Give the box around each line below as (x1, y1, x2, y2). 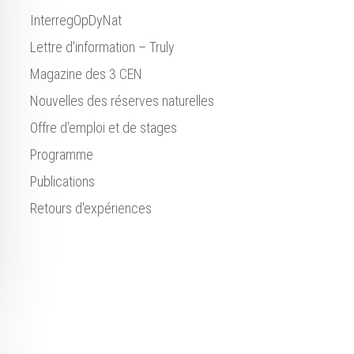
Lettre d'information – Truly (29, 39, 175, 55)
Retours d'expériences (29, 200, 152, 217)
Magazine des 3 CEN (29, 66, 142, 82)
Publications (29, 173, 95, 190)
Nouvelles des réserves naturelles (29, 92, 214, 109)
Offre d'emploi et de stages (29, 119, 177, 136)
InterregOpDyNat (29, 12, 122, 28)
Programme (29, 146, 93, 163)
